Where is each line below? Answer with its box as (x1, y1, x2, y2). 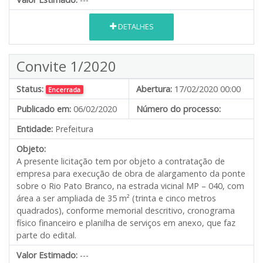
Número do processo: (136, 103, 221, 114)
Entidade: (16, 123, 53, 134)
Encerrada (48, 85, 81, 94)
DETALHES (116, 21, 154, 32)
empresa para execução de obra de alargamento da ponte (16, 167, 245, 179)
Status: (16, 83, 43, 95)
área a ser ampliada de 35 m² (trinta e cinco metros (16, 192, 216, 204)
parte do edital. (16, 229, 76, 241)
